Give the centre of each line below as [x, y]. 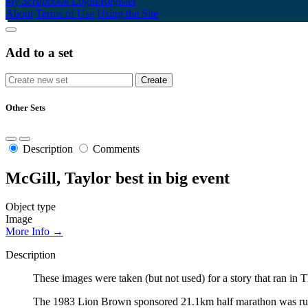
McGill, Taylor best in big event [118, 178]
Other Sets [25, 108]
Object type [31, 207]
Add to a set [39, 52]
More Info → [34, 232]
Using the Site [128, 13]
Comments [116, 148]
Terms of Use [65, 13]
